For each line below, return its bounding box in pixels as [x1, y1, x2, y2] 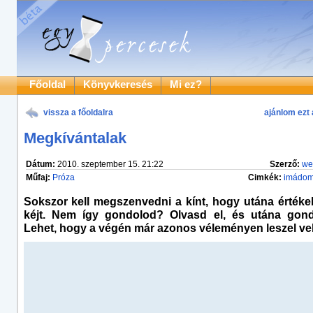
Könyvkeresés [82, 79, 152, 90]
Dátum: [25, 159, 55, 169]
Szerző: [269, 159, 300, 169]
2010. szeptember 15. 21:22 [54, 159, 163, 169]
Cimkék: [247, 173, 282, 182]
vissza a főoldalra [43, 108, 113, 117]
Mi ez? [169, 79, 202, 90]
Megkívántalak [23, 129, 126, 147]
